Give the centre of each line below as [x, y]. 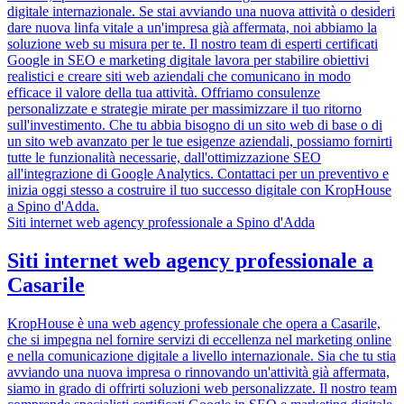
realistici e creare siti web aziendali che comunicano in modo [179, 77]
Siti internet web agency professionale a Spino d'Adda [161, 223]
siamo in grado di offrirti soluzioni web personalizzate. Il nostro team [202, 389]
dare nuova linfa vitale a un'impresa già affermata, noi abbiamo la [192, 28]
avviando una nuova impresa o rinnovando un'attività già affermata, [198, 372]
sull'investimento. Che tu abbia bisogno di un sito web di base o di [195, 125]
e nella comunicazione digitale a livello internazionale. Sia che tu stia [202, 356]
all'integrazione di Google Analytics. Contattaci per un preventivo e [198, 174]
